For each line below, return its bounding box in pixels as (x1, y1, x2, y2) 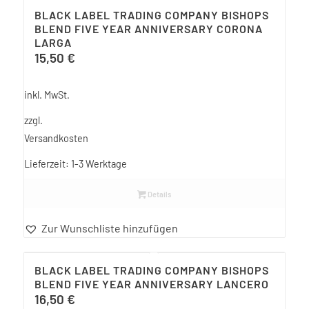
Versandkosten (23, 132, 88, 144)
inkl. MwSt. (23, 88, 70, 101)
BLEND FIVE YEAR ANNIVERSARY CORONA (34, 22, 263, 36)
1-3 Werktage (70, 157, 127, 170)
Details (146, 189, 172, 199)
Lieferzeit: (23, 157, 71, 170)
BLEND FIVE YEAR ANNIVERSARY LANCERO (34, 277, 269, 290)
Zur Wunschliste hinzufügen (41, 221, 178, 235)
